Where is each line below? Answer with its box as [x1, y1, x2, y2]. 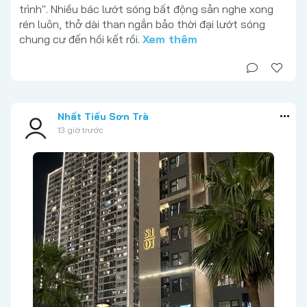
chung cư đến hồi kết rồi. [19, 32, 143, 46]
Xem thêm [143, 32, 197, 46]
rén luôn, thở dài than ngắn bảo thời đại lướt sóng [19, 16, 265, 31]
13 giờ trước [58, 124, 103, 135]
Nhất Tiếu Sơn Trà [58, 110, 149, 123]
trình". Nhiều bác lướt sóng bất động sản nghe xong [19, 1, 273, 16]
